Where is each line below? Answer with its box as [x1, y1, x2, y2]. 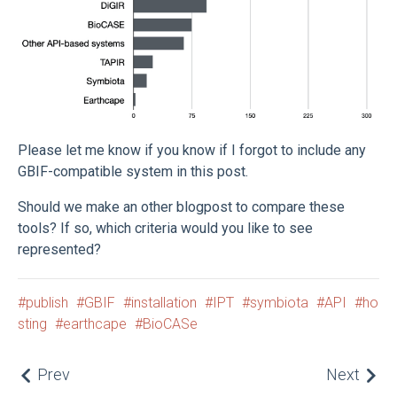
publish [26, 293, 68, 311]
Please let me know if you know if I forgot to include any [18, 141, 366, 159]
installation [131, 293, 197, 311]
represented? [18, 240, 101, 258]
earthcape [63, 315, 127, 332]
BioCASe [143, 315, 198, 332]
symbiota [250, 293, 308, 311]
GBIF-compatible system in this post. [18, 162, 248, 180]
